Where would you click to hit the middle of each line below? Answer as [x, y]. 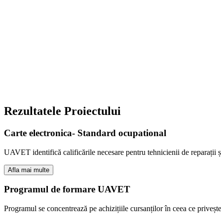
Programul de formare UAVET [67, 189]
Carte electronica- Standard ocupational [85, 133]
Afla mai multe [29, 170]
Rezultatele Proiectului [62, 111]
